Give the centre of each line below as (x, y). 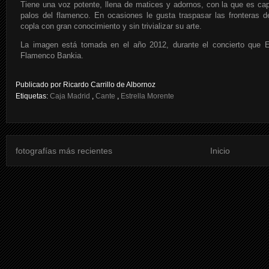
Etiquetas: (33, 96)
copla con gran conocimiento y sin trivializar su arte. (111, 26)
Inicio (220, 151)
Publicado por (39, 85)
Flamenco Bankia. (52, 56)
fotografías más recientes (64, 151)
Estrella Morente (147, 96)
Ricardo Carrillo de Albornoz (109, 85)
